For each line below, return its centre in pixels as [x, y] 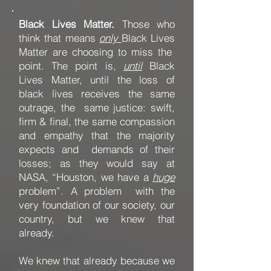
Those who [145, 24]
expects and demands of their [97, 149]
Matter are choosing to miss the [97, 52]
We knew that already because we [97, 260]
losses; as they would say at [97, 163]
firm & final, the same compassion [97, 121]
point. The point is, [71, 66]
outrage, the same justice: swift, [97, 107]
